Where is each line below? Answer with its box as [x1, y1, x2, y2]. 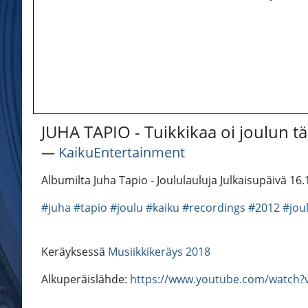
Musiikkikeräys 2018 [108, 244, 210, 260]
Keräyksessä [41, 244, 108, 260]
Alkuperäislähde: [41, 272, 130, 287]
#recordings [182, 200, 245, 216]
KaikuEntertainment [58, 143, 185, 162]
